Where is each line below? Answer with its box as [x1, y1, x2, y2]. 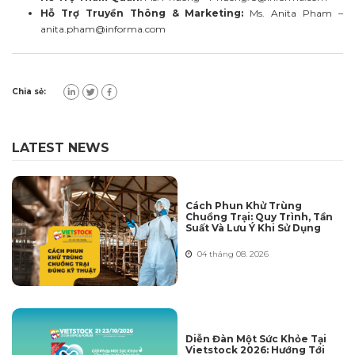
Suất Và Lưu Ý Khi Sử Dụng [185, 222, 321, 235]
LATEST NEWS [12, 139, 109, 155]
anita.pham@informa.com [40, 22, 166, 35]
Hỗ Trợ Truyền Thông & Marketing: [40, 6, 244, 19]
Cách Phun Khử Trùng [185, 200, 302, 212]
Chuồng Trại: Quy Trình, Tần [185, 211, 333, 223]
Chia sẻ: [12, 86, 46, 97]
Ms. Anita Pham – [243, 6, 344, 19]
